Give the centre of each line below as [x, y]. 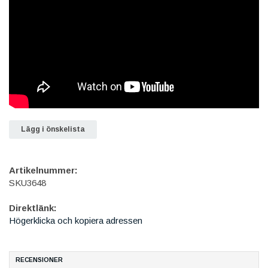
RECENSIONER [39, 260]
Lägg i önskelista [53, 129]
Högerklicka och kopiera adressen [76, 220]
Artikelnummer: [43, 170]
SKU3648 [28, 182]
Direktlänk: [33, 208]
